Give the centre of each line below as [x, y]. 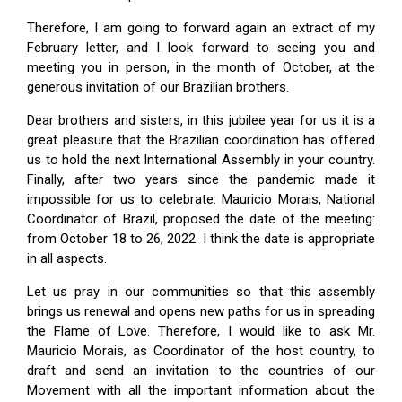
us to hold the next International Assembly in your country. [201, 160]
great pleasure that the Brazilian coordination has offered [201, 140]
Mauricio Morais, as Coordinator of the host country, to [201, 351]
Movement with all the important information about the [201, 390]
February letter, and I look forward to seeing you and [201, 48]
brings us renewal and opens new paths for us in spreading [201, 311]
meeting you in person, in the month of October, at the [201, 67]
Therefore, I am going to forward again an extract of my [201, 28]
